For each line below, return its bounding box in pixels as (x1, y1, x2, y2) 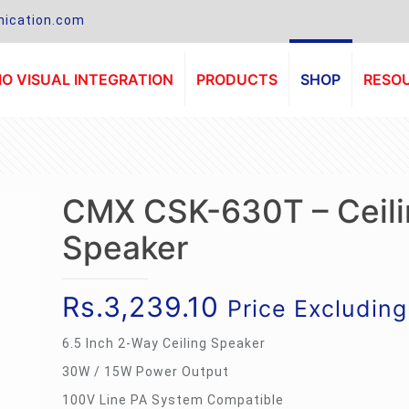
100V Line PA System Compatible (62, 393, 284, 407)
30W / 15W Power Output (62, 364, 229, 379)
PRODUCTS (196, 70, 278, 89)
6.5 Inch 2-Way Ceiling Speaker (62, 336, 266, 351)
